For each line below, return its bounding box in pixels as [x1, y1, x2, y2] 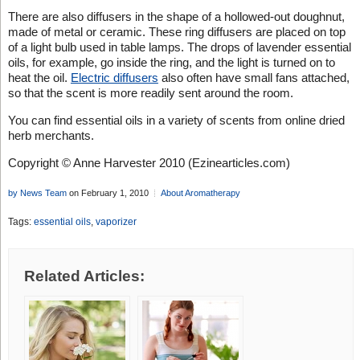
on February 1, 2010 [66, 187, 151, 198]
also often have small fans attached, [157, 70, 350, 84]
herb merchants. [7, 128, 94, 142]
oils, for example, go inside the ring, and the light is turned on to [7, 55, 335, 69]
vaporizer [95, 216, 137, 228]
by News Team [7, 187, 67, 198]
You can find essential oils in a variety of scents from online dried [7, 112, 345, 127]
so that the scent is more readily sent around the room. [7, 85, 293, 100]
